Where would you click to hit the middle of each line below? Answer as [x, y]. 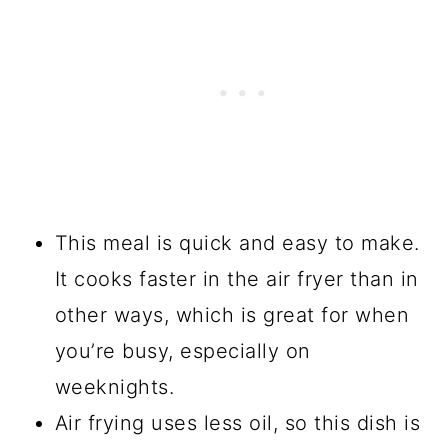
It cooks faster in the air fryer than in [236, 279]
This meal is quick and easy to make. [237, 243]
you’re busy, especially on [182, 351]
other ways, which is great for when [232, 315]
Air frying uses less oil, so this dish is [237, 423]
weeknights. [114, 387]
